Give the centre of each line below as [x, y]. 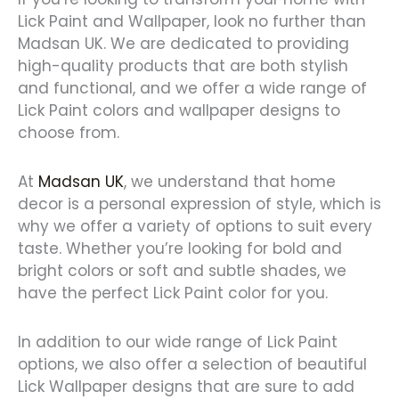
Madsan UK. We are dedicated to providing [183, 44]
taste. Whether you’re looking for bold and [180, 249]
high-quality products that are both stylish [183, 66]
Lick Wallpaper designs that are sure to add [186, 386]
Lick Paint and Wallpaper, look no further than [192, 22]
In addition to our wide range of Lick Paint [178, 342]
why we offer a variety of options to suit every [195, 227]
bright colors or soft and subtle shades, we [182, 271]
